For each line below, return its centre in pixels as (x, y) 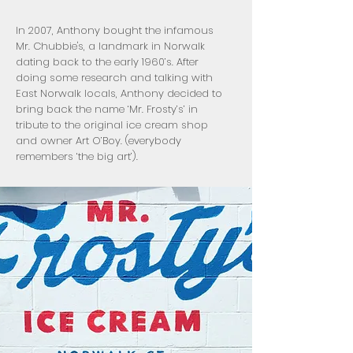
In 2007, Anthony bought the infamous (115, 30)
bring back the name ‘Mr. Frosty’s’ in (107, 109)
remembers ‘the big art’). (77, 156)
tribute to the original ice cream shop (112, 125)
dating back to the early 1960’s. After (107, 62)
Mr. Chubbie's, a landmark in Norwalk (110, 46)
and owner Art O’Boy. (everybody (98, 141)
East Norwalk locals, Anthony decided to (119, 93)
